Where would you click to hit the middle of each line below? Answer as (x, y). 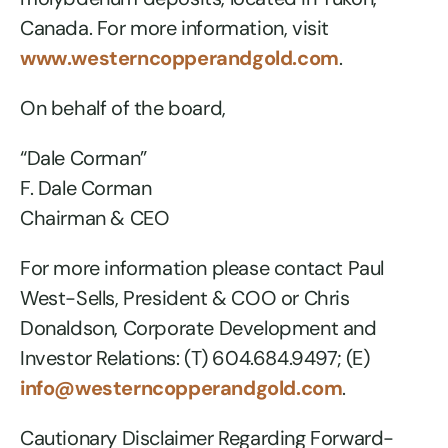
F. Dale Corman (86, 188)
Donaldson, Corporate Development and (198, 328)
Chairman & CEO (95, 218)
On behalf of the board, (123, 108)
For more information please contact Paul (202, 268)
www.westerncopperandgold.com (179, 58)
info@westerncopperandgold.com (181, 388)
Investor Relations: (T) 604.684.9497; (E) (195, 358)
